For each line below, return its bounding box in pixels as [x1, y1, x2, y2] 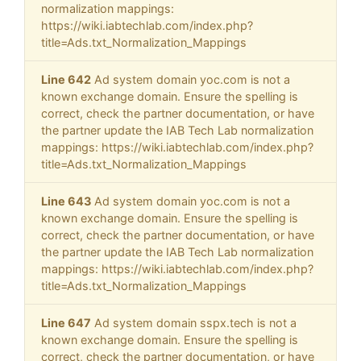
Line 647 [41, 316, 91, 330]
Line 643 [41, 194, 91, 209]
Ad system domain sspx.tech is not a [91, 316, 297, 330]
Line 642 [41, 73, 91, 87]
